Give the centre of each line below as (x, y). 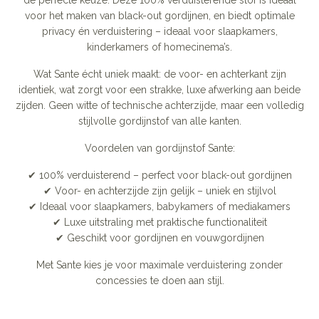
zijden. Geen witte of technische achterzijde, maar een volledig (159, 106)
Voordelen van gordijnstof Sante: (159, 148)
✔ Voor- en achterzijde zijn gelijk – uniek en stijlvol (159, 191)
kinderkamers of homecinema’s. (159, 47)
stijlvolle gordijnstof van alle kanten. (159, 121)
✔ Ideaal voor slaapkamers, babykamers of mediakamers (159, 207)
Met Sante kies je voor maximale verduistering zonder (159, 265)
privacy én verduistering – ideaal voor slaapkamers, (159, 32)
